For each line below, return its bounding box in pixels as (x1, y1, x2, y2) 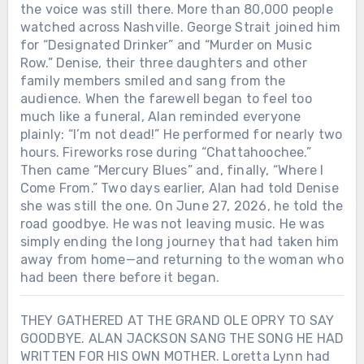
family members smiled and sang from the (19, 72, 286, 89)
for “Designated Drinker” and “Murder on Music (19, 37, 312, 53)
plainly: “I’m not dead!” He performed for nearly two (19, 126, 343, 142)
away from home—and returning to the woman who (19, 251, 344, 267)
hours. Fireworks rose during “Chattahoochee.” (19, 144, 311, 160)
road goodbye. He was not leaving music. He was (19, 215, 324, 232)
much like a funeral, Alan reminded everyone (19, 108, 301, 124)
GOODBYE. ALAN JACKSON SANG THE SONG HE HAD (19, 330, 344, 346)
